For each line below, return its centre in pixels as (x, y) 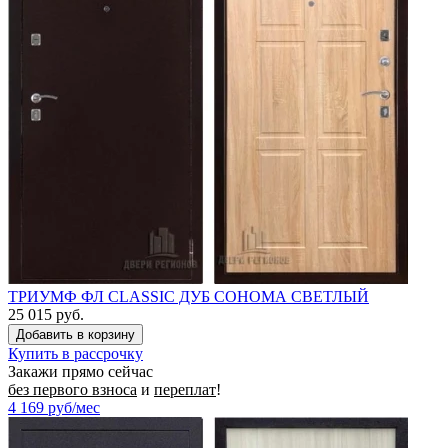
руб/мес (74, 407)
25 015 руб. (46, 314)
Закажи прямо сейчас (80, 371)
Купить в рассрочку (75, 353)
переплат (185, 389)
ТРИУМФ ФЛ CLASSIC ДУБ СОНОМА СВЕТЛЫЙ (188, 296)
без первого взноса (72, 389)
